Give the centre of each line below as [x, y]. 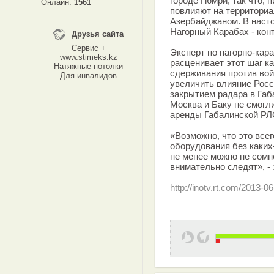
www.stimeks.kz [88, 57]
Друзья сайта [98, 34]
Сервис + [88, 48]
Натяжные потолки [88, 66]
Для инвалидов [88, 76]
